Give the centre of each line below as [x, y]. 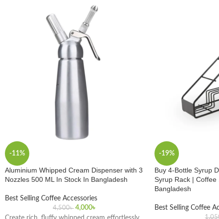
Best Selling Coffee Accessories [51, 198]
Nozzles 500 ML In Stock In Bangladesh [66, 179]
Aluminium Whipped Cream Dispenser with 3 [74, 170]
